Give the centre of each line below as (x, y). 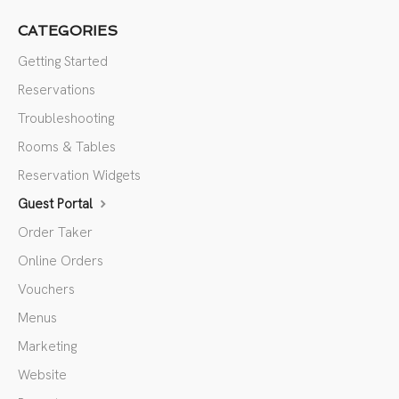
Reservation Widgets (79, 176)
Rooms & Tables (67, 147)
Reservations (57, 90)
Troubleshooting (66, 119)
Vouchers (46, 290)
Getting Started (63, 62)
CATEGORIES (68, 31)
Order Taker (55, 233)
